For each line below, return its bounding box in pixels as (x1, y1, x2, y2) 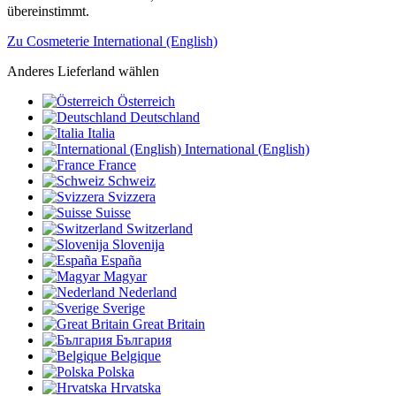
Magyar (103, 269, 147, 285)
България (116, 332, 171, 348)
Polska (97, 364, 134, 380)
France (98, 157, 136, 173)
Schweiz (108, 173, 156, 189)
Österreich (118, 94, 175, 110)
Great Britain (133, 316, 205, 332)
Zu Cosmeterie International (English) (7, 34, 217, 49)
